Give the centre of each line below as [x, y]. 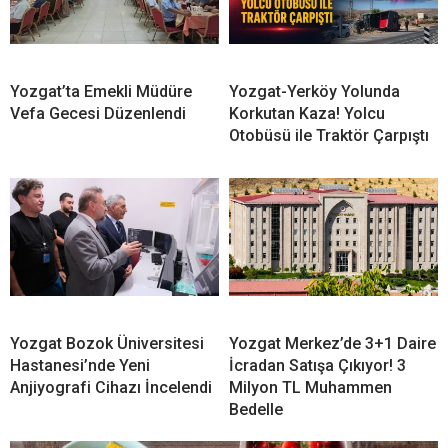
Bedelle [256, 410]
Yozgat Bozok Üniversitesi [107, 344]
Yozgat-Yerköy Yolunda [314, 92]
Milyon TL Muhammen [310, 388]
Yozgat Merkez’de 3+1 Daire [332, 344]
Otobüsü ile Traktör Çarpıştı [329, 136]
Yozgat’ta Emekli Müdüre [101, 92]
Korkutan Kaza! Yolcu [307, 114]
